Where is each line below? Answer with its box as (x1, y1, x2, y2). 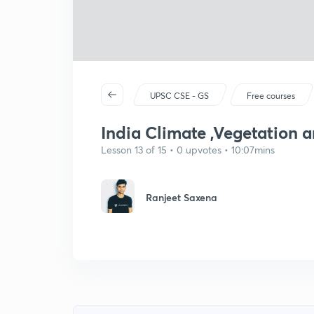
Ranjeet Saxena (146, 191, 217, 204)
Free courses (247, 90, 296, 101)
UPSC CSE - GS (150, 90, 210, 101)
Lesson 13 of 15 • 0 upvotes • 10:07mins (101, 143, 275, 156)
